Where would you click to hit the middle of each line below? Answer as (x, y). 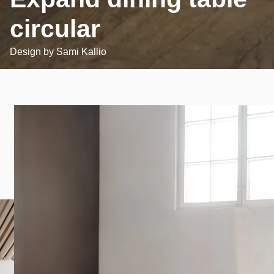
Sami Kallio (81, 51)
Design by (33, 51)
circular (55, 28)
